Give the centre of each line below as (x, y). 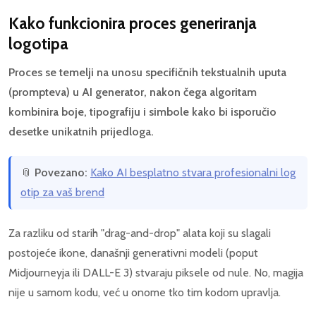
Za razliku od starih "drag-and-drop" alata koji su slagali (140, 233)
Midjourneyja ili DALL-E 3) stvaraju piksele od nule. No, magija (156, 273)
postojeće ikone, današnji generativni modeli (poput (133, 253)
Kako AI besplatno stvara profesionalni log (193, 173)
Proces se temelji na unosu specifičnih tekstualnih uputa (147, 73)
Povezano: (61, 173)
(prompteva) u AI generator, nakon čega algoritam (133, 92)
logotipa (38, 44)
